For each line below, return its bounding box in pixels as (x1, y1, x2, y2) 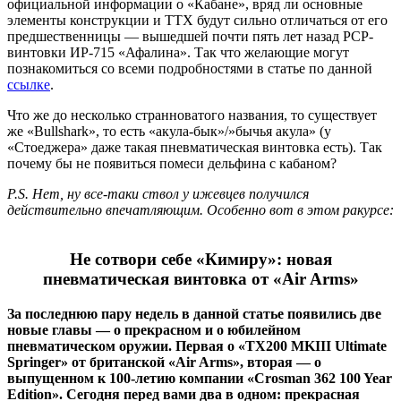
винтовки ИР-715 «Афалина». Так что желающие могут (7, 45, 349, 61)
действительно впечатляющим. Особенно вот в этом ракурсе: (7, 202, 394, 218)
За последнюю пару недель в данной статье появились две (7, 305, 381, 321)
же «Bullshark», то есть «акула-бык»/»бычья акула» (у (7, 124, 331, 140)
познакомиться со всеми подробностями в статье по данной (7, 61, 372, 77)
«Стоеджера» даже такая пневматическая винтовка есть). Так (7, 140, 382, 156)
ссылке (7, 77, 50, 93)
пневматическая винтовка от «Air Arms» (42, 269, 359, 288)
